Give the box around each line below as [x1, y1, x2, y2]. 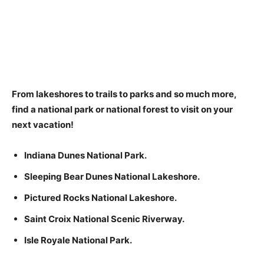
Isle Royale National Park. [24, 235, 132, 246]
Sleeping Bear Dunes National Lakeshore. [24, 171, 200, 182]
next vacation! [12, 119, 74, 130]
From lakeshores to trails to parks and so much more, [12, 88, 236, 100]
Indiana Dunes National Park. [24, 150, 147, 161]
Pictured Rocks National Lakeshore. [24, 192, 177, 203]
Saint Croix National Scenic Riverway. [24, 213, 184, 225]
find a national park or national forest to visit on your [12, 104, 233, 115]
